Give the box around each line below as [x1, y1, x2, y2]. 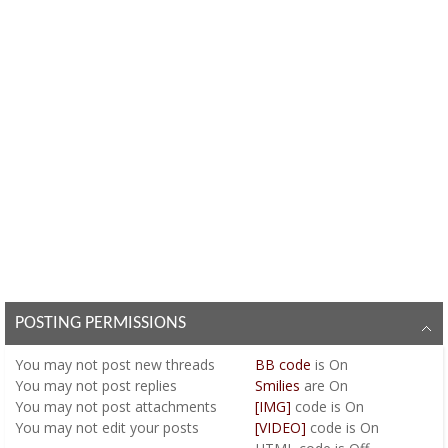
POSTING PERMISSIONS [15, 313, 186, 333]
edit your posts [98, 417, 199, 437]
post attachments [98, 396, 217, 416]
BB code [254, 354, 311, 374]
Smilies [254, 375, 300, 395]
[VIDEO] [254, 417, 306, 437]
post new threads [98, 354, 215, 374]
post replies [98, 375, 177, 395]
